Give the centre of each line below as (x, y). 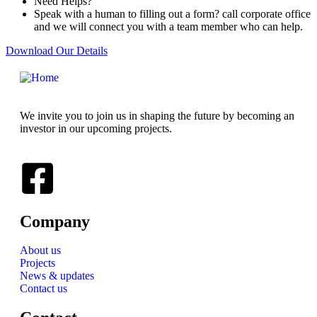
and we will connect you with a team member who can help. (168, 27)
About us (40, 250)
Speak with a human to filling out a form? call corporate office (172, 14)
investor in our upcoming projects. (96, 129)
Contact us (44, 289)
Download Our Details (57, 51)
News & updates (57, 276)
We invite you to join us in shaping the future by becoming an (157, 116)
